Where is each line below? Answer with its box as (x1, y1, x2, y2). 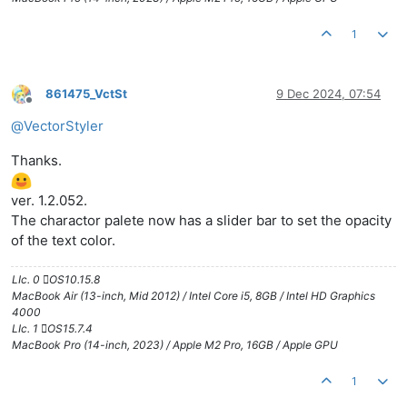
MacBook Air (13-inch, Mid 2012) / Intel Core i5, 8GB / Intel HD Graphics (12, 289, 375, 303)
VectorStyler (24, 116, 104, 134)
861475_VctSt (45, 86, 127, 102)
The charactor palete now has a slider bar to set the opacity (11, 212, 392, 230)
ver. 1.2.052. (11, 192, 87, 210)
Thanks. (11, 151, 62, 169)
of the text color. (11, 232, 115, 250)
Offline (28, 100, 62, 114)
